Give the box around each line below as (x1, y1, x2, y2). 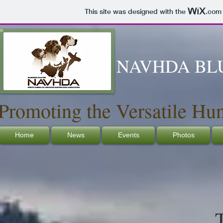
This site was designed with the (85, 7, 188, 16)
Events (117, 131, 139, 139)
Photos (172, 131, 195, 139)
